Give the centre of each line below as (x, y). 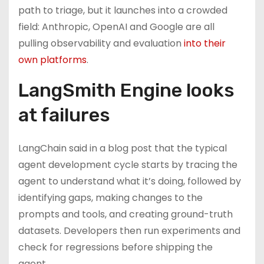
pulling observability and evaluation (101, 43)
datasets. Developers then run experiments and (129, 231)
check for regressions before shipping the (115, 247)
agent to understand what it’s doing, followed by (130, 181)
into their (205, 43)
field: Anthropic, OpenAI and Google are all (116, 27)
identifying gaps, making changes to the (110, 198)
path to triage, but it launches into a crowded (123, 10)
